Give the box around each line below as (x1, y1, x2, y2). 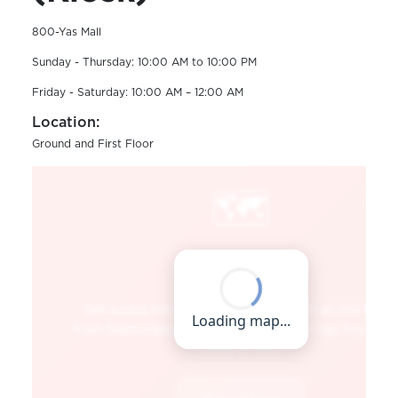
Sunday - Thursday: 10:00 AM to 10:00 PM (31, 56, 257, 68)
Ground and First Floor (31, 138, 154, 149)
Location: (31, 115, 99, 130)
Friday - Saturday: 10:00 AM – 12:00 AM (31, 86, 243, 98)
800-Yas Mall (31, 26, 101, 37)
